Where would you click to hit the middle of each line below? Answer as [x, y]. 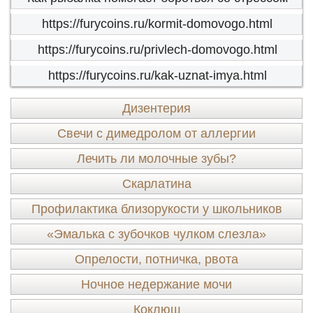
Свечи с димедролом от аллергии [156, 133]
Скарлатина [156, 184]
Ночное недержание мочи [156, 284]
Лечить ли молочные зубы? [156, 159]
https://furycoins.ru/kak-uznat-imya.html [157, 75]
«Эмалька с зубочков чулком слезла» [156, 234]
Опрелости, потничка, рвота [156, 259]
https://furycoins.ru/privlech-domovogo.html [157, 50]
